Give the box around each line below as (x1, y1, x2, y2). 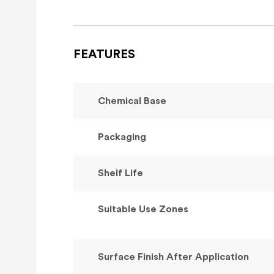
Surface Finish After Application (98, 252, 249, 262)
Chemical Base (98, 96, 166, 106)
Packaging (98, 132, 146, 143)
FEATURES (73, 48, 135, 61)
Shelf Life (98, 168, 143, 179)
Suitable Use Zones (98, 204, 188, 215)
